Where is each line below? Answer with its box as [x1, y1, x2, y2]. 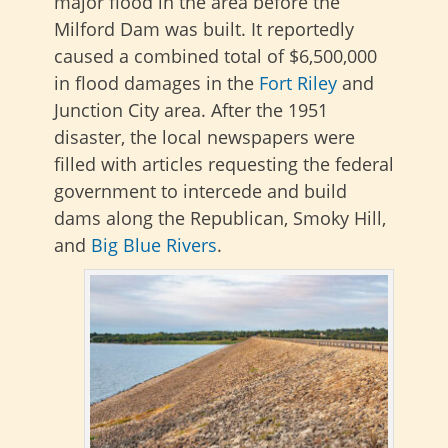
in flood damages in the [54, 70, 259, 95]
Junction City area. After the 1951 [54, 97, 328, 122]
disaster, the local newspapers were [54, 124, 355, 149]
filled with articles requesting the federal [54, 151, 394, 176]
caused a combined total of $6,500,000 [54, 43, 377, 68]
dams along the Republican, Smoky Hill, [54, 205, 386, 230]
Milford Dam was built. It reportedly [54, 16, 354, 41]
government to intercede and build [54, 178, 347, 203]
